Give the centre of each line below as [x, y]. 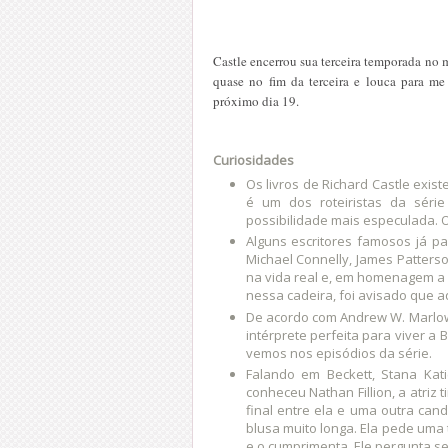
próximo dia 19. [256, 100]
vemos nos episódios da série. [338, 352]
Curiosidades [253, 159]
